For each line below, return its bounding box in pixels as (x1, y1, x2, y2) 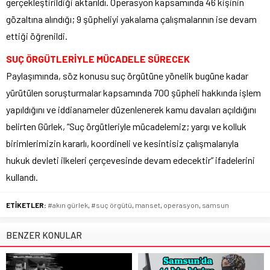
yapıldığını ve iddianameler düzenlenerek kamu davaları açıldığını (6, 103, 256, 115)
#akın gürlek (48, 200, 88, 209)
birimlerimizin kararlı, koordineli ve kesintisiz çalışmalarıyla (6, 137, 239, 149)
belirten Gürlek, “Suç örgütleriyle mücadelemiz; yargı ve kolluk (6, 120, 246, 132)
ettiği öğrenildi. (6, 30, 67, 42)
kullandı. (6, 171, 38, 183)
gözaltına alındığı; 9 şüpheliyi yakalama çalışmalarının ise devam (6, 13, 257, 25)
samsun (202, 200, 229, 209)
